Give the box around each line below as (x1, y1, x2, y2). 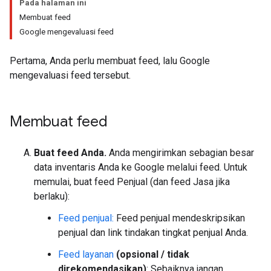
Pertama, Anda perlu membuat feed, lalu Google (10, 55, 210, 67)
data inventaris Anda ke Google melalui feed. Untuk (34, 162, 247, 173)
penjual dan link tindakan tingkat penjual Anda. (58, 227, 248, 238)
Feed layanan (58, 249, 114, 260)
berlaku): (34, 191, 70, 202)
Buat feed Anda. (34, 147, 106, 158)
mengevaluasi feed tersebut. (10, 70, 131, 81)
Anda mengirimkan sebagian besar (106, 147, 254, 158)
